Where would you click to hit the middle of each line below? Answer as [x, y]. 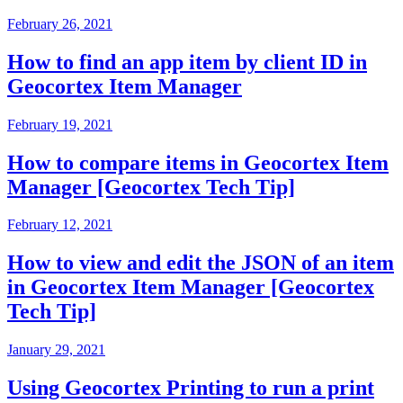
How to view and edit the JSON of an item [201, 263]
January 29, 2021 [56, 350]
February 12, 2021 [60, 225]
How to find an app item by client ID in [187, 62]
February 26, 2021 [60, 23]
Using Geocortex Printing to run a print [191, 388]
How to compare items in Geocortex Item [198, 162]
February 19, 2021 [60, 124]
